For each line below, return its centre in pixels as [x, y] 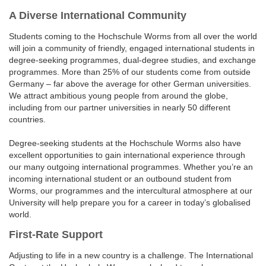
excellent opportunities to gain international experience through [127, 155]
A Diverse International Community [98, 15]
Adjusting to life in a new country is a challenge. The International [131, 255]
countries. [27, 119]
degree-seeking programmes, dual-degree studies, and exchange [132, 60]
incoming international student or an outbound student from [120, 179]
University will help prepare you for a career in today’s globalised [130, 202]
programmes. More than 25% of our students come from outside [130, 72]
